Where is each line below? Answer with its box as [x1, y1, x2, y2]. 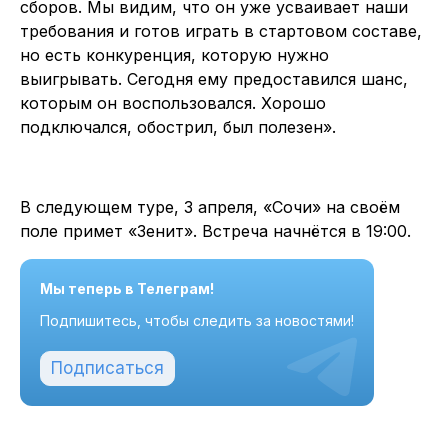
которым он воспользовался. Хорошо [20, 92, 326, 113]
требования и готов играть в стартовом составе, [20, 20, 422, 41]
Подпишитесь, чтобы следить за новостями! [40, 311, 354, 329]
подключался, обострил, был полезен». [20, 116, 336, 137]
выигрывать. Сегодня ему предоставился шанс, [20, 68, 408, 89]
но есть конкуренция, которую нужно [20, 44, 329, 65]
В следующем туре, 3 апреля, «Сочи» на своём [20, 196, 400, 217]
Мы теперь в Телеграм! [40, 279, 214, 297]
